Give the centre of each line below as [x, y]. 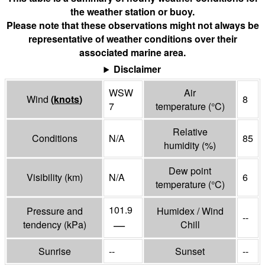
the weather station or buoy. [132, 12]
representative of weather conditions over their [132, 39]
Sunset [190, 251]
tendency [43, 225]
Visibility [45, 177]
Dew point [190, 171]
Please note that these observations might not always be [132, 25]
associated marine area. [132, 53]
